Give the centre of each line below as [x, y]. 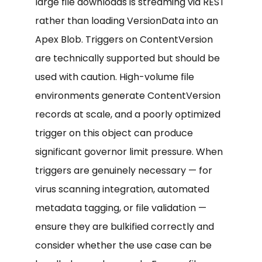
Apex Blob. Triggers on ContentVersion [124, 39]
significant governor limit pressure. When [129, 151]
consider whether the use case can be [123, 245]
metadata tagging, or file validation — [121, 208]
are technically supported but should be [127, 58]
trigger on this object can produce [114, 133]
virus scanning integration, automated [122, 189]
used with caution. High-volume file [115, 77]
